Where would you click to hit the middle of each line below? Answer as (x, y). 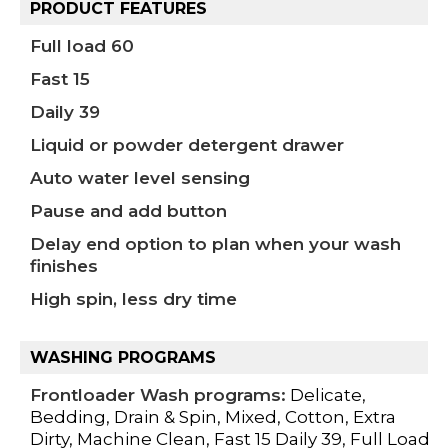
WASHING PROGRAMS (123, 357)
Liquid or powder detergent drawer (187, 144)
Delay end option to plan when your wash (215, 243)
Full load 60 (82, 45)
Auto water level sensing (140, 177)
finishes (64, 265)
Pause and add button (128, 210)
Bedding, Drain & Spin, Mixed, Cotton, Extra (213, 416)
